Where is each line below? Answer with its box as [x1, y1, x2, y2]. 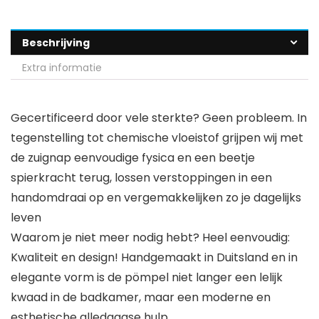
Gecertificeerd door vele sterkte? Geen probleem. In [11, 110, 307, 127]
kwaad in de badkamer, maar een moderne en [11, 289, 271, 306]
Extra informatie [22, 61, 102, 75]
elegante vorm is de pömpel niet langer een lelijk [11, 269, 283, 286]
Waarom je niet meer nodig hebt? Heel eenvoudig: [11, 229, 290, 246]
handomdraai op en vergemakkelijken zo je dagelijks [11, 189, 301, 206]
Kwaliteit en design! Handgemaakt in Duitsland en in [11, 249, 298, 266]
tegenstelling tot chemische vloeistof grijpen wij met [11, 130, 303, 147]
